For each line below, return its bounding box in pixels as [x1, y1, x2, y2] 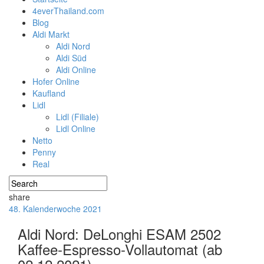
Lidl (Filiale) [56, 111, 99, 123]
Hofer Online [32, 75, 80, 87]
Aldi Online [56, 64, 96, 75]
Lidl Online [56, 123, 95, 134]
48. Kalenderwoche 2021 [9, 203, 102, 214]
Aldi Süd [56, 52, 87, 64]
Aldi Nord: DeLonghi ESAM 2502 [18, 223, 221, 244]
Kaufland [32, 87, 65, 99]
